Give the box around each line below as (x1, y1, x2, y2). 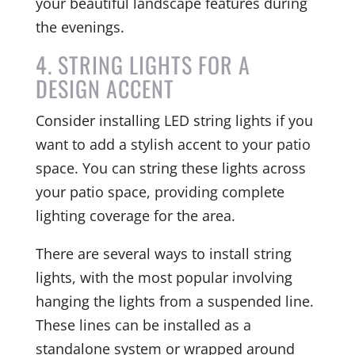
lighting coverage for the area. (35, 205, 235, 225)
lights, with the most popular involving (35, 267, 292, 287)
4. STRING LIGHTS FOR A (35, 48, 250, 81)
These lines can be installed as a (35, 315, 251, 334)
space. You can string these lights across (35, 158, 306, 177)
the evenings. (35, 17, 124, 36)
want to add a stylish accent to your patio (35, 134, 311, 154)
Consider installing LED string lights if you (35, 110, 313, 130)
